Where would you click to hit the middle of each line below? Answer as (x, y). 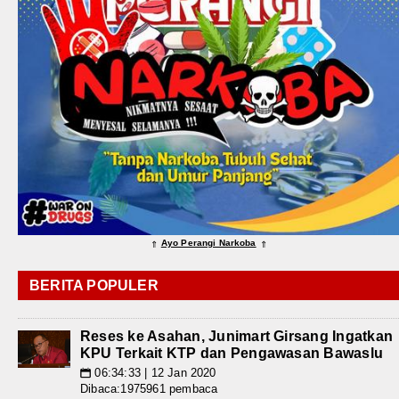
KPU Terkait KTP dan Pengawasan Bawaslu (232, 354)
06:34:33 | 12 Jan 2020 (154, 373)
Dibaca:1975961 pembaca (149, 389)
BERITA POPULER (94, 286)
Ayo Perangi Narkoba (208, 243)
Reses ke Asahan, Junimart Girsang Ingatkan (237, 337)
